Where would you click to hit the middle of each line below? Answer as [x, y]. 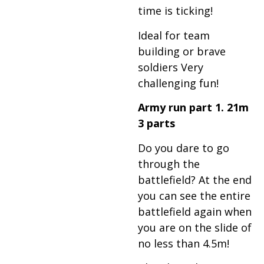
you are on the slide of [195, 227]
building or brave [182, 51]
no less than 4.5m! [184, 243]
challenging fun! [178, 83]
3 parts [156, 123]
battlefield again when [195, 211]
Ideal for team [174, 35]
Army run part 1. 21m [193, 108]
